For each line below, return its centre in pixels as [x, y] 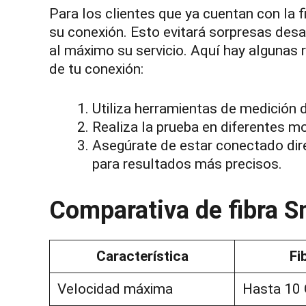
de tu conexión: [96, 69]
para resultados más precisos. [187, 164]
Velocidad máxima [115, 289]
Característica [142, 256]
